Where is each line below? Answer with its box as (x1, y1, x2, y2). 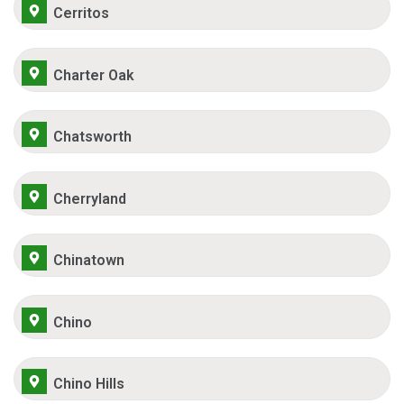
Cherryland (52, 189, 126, 207)
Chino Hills (52, 375, 124, 393)
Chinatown (52, 252, 124, 270)
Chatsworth (52, 128, 132, 146)
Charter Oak (52, 66, 134, 84)
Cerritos (52, 5, 109, 23)
